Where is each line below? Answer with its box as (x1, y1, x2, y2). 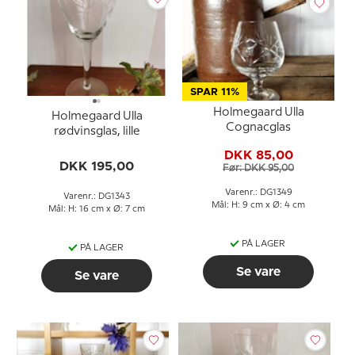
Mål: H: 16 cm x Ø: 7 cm (48, 205, 145, 213)
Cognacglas (226, 121, 291, 133)
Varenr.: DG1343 (63, 193, 130, 200)
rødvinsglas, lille (53, 126, 140, 137)
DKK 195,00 (59, 160, 134, 173)
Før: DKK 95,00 (223, 164, 294, 173)
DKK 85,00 (223, 149, 293, 162)
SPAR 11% (190, 86, 239, 97)
